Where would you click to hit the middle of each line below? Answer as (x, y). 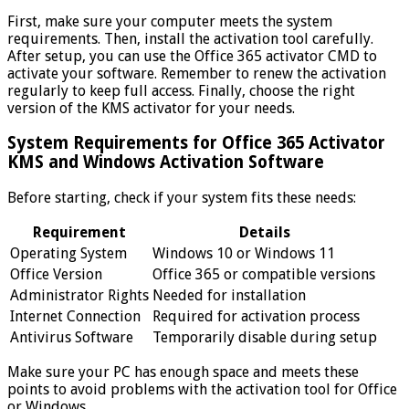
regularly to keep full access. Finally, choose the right (181, 90)
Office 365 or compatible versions (264, 274)
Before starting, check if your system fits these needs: (182, 198)
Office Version (56, 274)
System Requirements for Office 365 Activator (196, 143)
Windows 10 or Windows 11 (244, 253)
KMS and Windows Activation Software (166, 163)
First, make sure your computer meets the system (170, 21)
